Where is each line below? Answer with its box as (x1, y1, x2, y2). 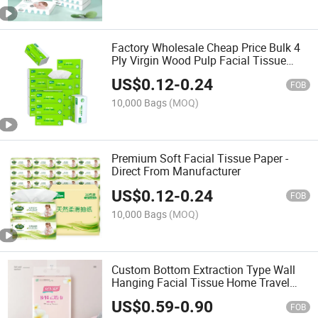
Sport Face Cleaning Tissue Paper (111, 287, 281, 303)
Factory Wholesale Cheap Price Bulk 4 (111, 40, 301, 56)
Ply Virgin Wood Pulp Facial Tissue (111, 53, 287, 69)
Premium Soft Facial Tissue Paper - (111, 150, 289, 167)
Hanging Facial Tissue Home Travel (111, 274, 290, 290)
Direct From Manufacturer (111, 163, 241, 180)
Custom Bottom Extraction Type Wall (111, 261, 296, 278)
